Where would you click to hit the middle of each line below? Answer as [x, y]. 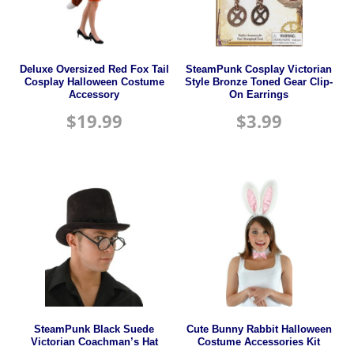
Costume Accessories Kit [259, 343]
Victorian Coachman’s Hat [94, 343]
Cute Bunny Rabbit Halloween [259, 330]
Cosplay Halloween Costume [94, 82]
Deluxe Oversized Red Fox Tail [94, 70]
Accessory [94, 95]
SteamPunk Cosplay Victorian [259, 70]
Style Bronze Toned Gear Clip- [259, 82]
